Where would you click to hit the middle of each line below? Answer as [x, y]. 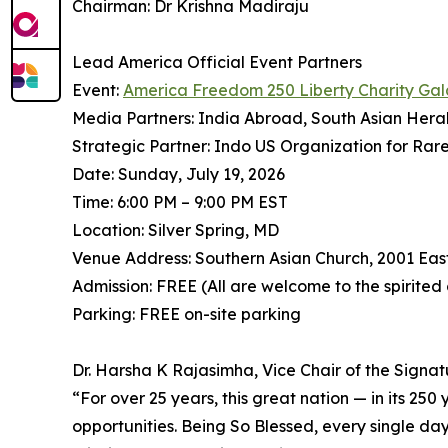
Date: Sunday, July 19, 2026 [178, 174]
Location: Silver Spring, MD [175, 230]
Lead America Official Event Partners [217, 62]
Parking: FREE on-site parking [186, 314]
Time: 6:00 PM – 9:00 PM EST [180, 202]
